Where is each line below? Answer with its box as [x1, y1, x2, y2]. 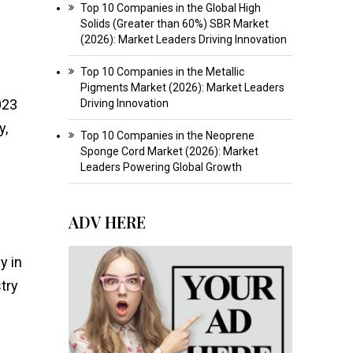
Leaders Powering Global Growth [80, 160, 242, 173]
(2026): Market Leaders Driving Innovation [80, 32, 287, 46]
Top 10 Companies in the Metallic [80, 65, 244, 78]
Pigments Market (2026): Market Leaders [80, 80, 284, 94]
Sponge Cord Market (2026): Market [80, 144, 258, 158]
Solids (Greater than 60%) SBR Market [80, 17, 269, 30]
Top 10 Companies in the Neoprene [80, 128, 255, 142]
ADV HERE [68, 210, 146, 232]
